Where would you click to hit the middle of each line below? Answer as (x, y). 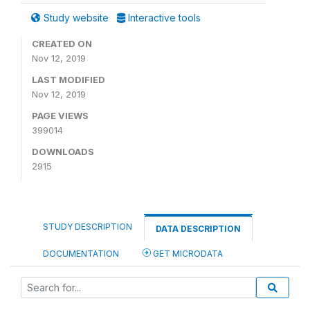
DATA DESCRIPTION (198, 228)
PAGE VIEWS (60, 115)
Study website (76, 17)
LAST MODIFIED (69, 79)
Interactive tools (163, 17)
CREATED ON (62, 43)
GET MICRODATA (187, 253)
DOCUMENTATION (81, 253)
